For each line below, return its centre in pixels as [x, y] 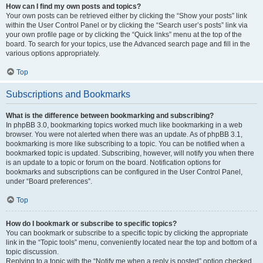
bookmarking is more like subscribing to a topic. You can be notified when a [125, 144]
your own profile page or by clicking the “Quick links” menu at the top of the [124, 35]
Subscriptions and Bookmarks [68, 94]
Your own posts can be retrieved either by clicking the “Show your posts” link [127, 16]
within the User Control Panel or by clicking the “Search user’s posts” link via [127, 25]
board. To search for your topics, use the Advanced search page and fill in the [128, 44]
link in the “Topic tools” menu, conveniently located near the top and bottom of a [131, 242]
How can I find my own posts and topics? [73, 6]
